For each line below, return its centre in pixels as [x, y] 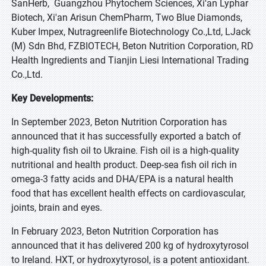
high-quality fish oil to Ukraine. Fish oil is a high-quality [125, 151]
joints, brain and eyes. [57, 208]
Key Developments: [52, 98]
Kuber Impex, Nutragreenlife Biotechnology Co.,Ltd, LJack [131, 32]
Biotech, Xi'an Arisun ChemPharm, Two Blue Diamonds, [127, 18]
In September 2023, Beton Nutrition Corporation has [119, 122]
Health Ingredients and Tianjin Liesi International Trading [130, 60]
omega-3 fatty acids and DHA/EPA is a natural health [122, 179]
